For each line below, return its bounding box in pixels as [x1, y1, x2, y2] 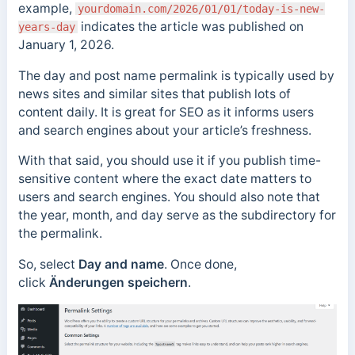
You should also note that [173, 189, 320, 205]
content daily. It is [17, 104, 124, 120]
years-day [17, 20, 75, 33]
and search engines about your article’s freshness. [17, 122, 315, 138]
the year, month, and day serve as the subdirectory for [17, 208, 336, 223]
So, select [17, 257, 78, 273]
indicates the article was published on [77, 18, 303, 34]
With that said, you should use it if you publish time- [17, 153, 321, 169]
